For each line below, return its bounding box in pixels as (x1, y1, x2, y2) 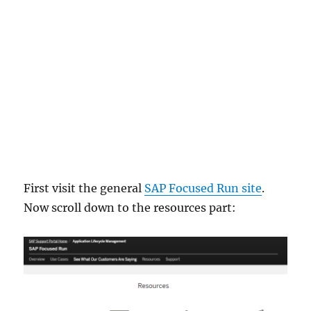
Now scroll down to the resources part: (24, 200, 237, 215)
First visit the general (24, 180, 145, 195)
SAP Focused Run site (144, 180, 262, 195)
